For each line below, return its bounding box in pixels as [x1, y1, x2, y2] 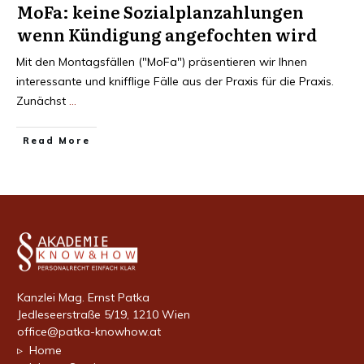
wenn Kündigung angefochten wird [17, 21, 317, 46]
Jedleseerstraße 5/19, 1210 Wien [17, 307, 190, 323]
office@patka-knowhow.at [17, 324, 161, 340]
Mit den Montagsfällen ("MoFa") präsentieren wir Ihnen [16, 54, 307, 69]
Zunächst [16, 93, 69, 108]
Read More [23, 134, 90, 146]
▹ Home [17, 343, 62, 358]
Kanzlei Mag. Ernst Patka [17, 290, 149, 305]
